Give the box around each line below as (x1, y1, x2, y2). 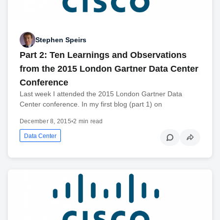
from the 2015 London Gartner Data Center (20, 64, 198, 74)
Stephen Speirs (35, 35, 86, 44)
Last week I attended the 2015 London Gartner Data (20, 90, 182, 98)
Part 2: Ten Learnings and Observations (20, 50, 187, 60)
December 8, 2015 (20, 118, 71, 125)
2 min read (73, 118, 103, 125)
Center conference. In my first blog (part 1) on (20, 100, 162, 109)
